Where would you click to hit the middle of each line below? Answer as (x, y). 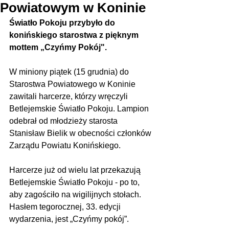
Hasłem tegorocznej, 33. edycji (66, 207)
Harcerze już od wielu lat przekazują (76, 170)
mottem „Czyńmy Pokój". (58, 47)
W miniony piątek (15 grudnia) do (70, 72)
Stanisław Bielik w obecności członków (81, 133)
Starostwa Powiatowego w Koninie (73, 84)
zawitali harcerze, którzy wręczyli (70, 96)
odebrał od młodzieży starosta (64, 121)
